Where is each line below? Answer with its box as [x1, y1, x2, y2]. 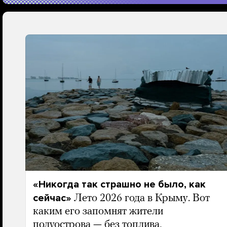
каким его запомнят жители [32, 206, 163, 217]
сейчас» [32, 192, 71, 204]
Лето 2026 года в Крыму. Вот [73, 193, 210, 204]
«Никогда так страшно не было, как [32, 178, 206, 191]
